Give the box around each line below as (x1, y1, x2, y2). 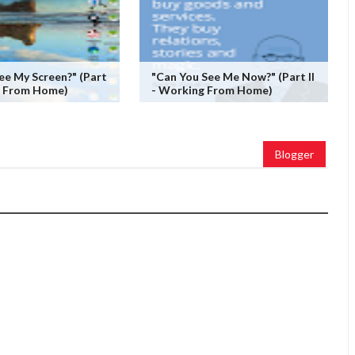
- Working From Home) (151, 82, 273, 97)
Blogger (275, 147, 314, 161)
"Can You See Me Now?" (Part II (151, 69, 315, 83)
